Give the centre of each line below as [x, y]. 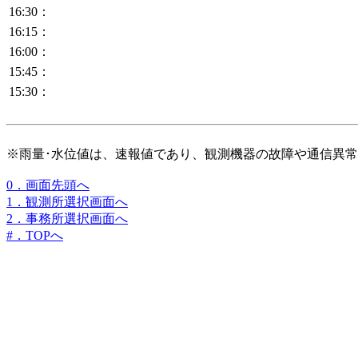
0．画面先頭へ [48, 185]
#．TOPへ [35, 235]
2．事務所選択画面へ [67, 219]
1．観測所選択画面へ [67, 202]
